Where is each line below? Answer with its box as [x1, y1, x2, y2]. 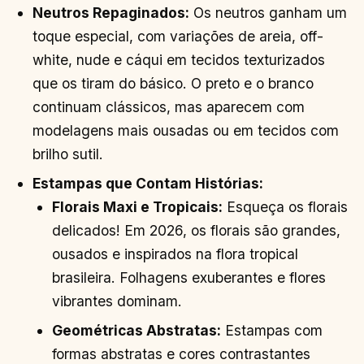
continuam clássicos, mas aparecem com [32, 98, 305, 116]
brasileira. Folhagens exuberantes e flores [52, 269, 327, 287]
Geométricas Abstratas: [52, 321, 222, 339]
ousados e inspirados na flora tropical [52, 245, 299, 263]
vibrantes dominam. [52, 292, 183, 310]
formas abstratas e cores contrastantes [52, 344, 311, 362]
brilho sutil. [32, 145, 104, 163]
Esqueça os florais [223, 198, 349, 216]
